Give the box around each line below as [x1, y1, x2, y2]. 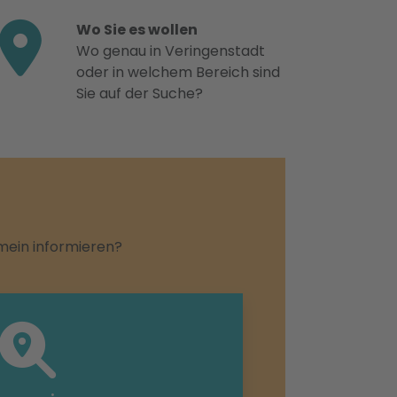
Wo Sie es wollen [76, 19, 198, 40]
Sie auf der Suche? [76, 83, 203, 104]
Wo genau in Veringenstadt [76, 41, 265, 61]
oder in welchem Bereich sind [76, 62, 280, 82]
